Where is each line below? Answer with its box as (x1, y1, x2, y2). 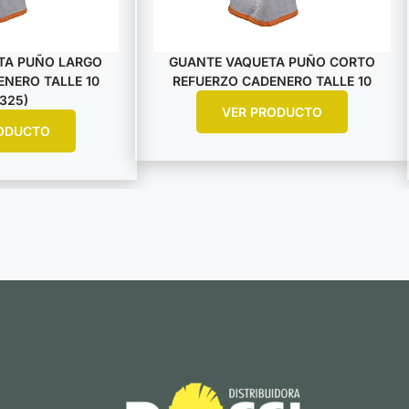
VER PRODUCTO (222, 103, 322, 120)
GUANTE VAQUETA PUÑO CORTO (169, 53, 375, 69)
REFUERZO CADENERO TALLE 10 (173, 72, 372, 89)
